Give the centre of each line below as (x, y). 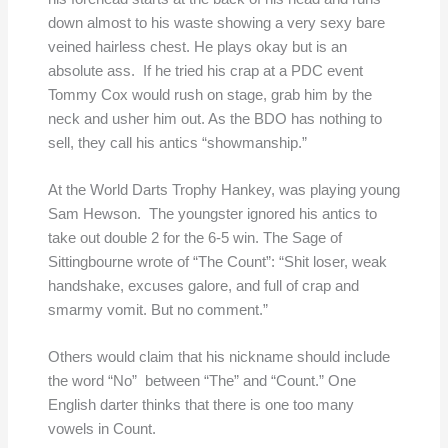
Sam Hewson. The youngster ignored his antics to (212, 214)
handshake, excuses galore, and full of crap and (203, 286)
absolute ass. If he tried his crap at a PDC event (205, 70)
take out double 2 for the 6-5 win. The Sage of (194, 238)
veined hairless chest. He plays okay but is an (197, 46)
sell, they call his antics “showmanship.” (177, 142)
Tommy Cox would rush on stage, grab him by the (209, 94)
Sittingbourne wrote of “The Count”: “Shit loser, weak (217, 262)
